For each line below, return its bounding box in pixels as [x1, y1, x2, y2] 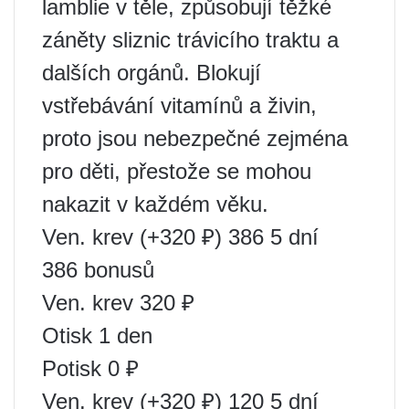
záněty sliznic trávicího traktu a [42, 26, 339, 52]
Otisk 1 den [42, 322, 152, 348]
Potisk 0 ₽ [42, 355, 139, 381]
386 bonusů [42, 257, 154, 282]
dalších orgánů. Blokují [42, 59, 261, 85]
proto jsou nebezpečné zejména [42, 125, 348, 151]
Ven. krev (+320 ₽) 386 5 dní [42, 224, 319, 249]
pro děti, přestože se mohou [42, 158, 311, 184]
